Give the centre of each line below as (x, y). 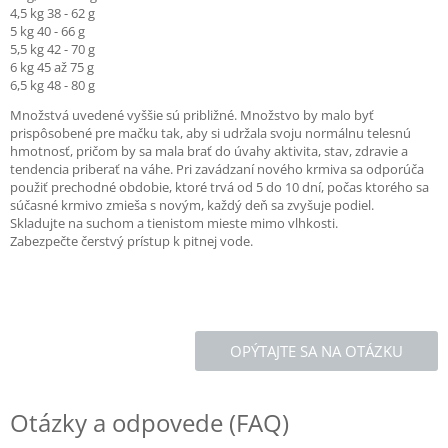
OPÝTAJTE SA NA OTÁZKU (316, 351)
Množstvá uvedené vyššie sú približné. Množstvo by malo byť (192, 115)
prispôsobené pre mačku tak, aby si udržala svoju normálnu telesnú (210, 133)
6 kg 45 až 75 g (52, 67)
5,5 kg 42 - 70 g (52, 49)
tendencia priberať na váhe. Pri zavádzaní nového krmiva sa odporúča (217, 169)
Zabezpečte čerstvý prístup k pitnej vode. (131, 241)
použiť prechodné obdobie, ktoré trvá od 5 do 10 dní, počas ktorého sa (219, 187)
